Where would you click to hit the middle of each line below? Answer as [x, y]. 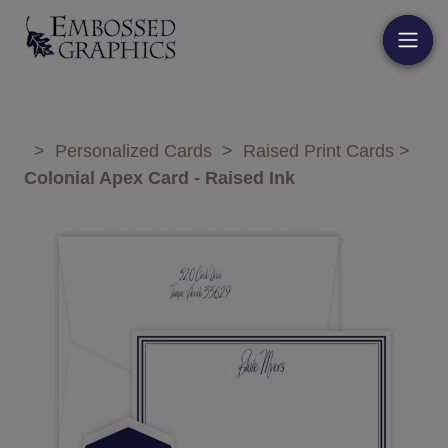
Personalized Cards [133, 151]
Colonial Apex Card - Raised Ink [159, 178]
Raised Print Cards [318, 151]
